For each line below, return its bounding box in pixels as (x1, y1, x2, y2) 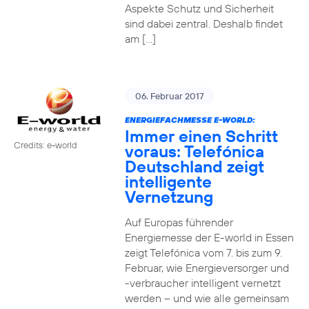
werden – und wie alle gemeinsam (124, 291, 289, 305)
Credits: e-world (14, 139, 77, 150)
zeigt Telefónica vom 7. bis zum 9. (124, 246, 282, 259)
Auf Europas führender (124, 215, 233, 229)
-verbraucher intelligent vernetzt (124, 276, 281, 290)
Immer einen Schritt (124, 126, 278, 146)
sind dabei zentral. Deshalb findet (124, 17, 283, 30)
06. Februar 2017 (134, 90, 204, 101)
